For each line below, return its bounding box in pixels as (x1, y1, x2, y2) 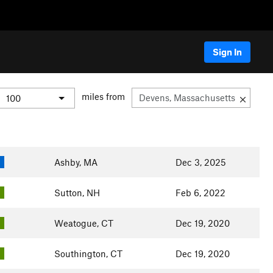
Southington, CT (54, 248, 122, 259)
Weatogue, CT (54, 218, 113, 229)
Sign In (213, 46, 242, 57)
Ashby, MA (54, 157, 97, 168)
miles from (82, 91, 125, 102)
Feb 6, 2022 (175, 187, 225, 198)
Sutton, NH (54, 187, 100, 198)
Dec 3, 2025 (175, 157, 226, 168)
